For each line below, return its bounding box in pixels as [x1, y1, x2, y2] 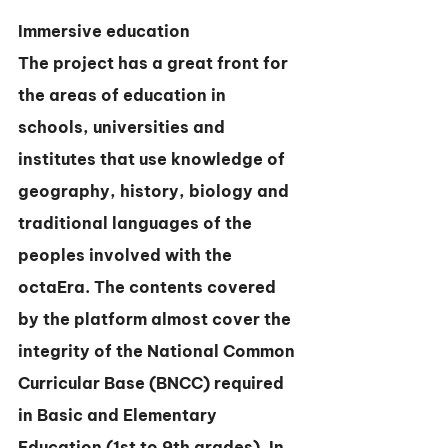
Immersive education [18, 21, 190, 41]
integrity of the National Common [18, 341, 299, 361]
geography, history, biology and [18, 181, 293, 201]
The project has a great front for [18, 53, 292, 73]
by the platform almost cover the [18, 309, 295, 329]
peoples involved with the [18, 245, 236, 265]
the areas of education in [18, 85, 230, 105]
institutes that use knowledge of [18, 149, 289, 169]
